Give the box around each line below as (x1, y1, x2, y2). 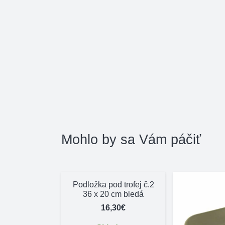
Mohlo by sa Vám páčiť (61, 131, 201, 147)
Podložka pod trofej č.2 (72, 180, 154, 189)
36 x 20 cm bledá (83, 189, 144, 198)
